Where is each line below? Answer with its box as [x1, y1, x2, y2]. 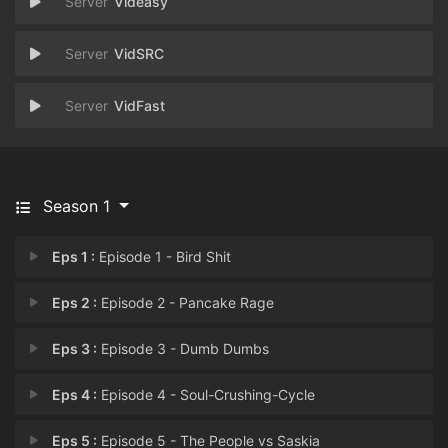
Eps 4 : [52, 386, 98, 403]
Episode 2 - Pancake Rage [97, 294, 275, 311]
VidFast [114, 97, 165, 114]
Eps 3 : [52, 340, 98, 357]
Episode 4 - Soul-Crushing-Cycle [97, 386, 316, 403]
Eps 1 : [52, 248, 96, 265]
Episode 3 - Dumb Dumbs [97, 340, 270, 357]
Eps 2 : [52, 294, 98, 311]
